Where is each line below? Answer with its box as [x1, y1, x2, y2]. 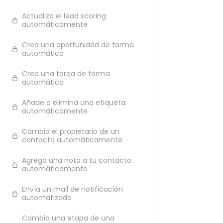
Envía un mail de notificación [22, 184, 123, 194]
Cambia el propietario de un [22, 126, 119, 136]
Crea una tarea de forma [22, 69, 110, 79]
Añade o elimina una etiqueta [22, 98, 125, 108]
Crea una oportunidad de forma [22, 40, 134, 50]
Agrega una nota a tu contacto [22, 155, 131, 165]
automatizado [22, 193, 72, 203]
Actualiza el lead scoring [22, 11, 106, 21]
